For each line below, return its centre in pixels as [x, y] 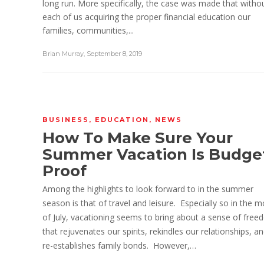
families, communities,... [88, 30]
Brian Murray [63, 53]
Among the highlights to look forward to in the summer [148, 189]
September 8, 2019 [114, 53]
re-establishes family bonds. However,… [119, 245]
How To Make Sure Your [138, 138]
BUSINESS [66, 120]
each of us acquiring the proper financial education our [146, 16]
